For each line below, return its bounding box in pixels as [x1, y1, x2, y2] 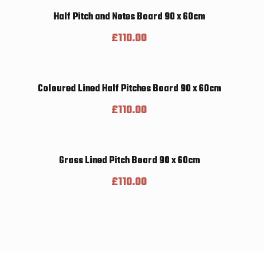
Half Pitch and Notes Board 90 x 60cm [53, 10, 205, 24]
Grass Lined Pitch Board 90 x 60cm [58, 154, 200, 168]
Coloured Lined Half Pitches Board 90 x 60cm [37, 82, 221, 96]
